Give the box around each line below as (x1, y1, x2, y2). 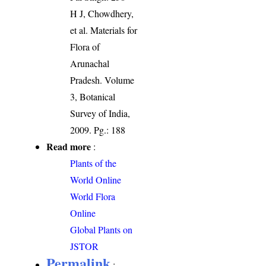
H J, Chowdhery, (70, 7, 134, 20)
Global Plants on (70, 223, 133, 236)
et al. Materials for (70, 24, 138, 37)
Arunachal (70, 57, 110, 70)
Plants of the (70, 157, 117, 170)
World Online (70, 173, 122, 186)
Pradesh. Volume (70, 74, 135, 87)
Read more (46, 140, 91, 154)
